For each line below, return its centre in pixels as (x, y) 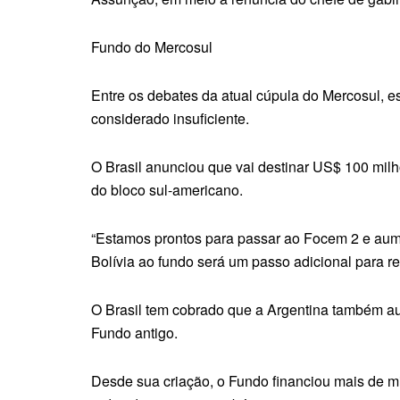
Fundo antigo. (134, 333)
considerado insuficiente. (170, 119)
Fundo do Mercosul (152, 47)
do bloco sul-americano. (169, 190)
